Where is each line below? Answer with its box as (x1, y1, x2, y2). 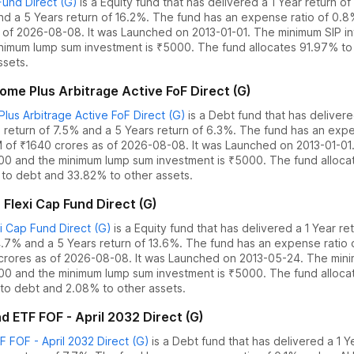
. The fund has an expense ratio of (146, 10, 332, 24)
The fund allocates (198, 40, 299, 54)
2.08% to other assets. (66, 281, 186, 295)
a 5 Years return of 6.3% (105, 123, 233, 137)
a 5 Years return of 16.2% (14, 10, 146, 24)
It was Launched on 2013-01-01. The (85, 25, 275, 39)
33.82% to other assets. (67, 168, 193, 182)
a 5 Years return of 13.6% (47, 236, 179, 250)
